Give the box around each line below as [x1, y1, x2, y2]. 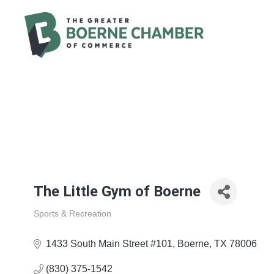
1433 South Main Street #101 [46, 239, 173, 250]
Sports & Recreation [34, 209, 112, 219]
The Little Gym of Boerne [34, 183, 201, 201]
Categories [33, 218, 74, 228]
